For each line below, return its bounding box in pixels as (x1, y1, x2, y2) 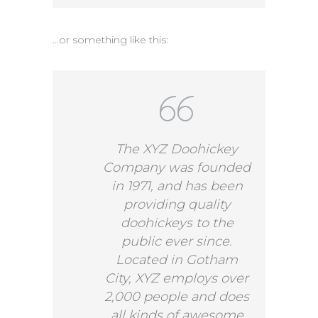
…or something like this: (53, 33, 168, 46)
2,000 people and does (104, 288, 249, 305)
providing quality (123, 196, 231, 212)
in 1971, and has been (111, 177, 243, 194)
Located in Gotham (116, 251, 238, 268)
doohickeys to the (120, 214, 234, 231)
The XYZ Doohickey (116, 141, 238, 157)
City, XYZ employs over (105, 270, 248, 286)
